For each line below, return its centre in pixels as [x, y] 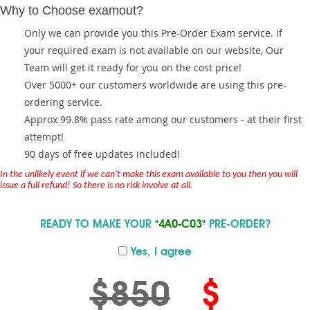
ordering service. [63, 102]
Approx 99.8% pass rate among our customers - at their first [163, 119]
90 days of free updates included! [102, 154]
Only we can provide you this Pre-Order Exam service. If [153, 33]
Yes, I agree [159, 253]
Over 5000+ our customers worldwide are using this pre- [155, 85]
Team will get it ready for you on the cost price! [133, 67]
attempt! [44, 137]
